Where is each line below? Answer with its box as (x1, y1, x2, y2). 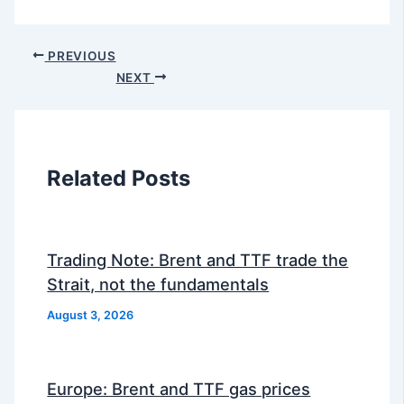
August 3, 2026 (47, 308, 134, 323)
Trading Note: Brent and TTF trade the (47, 250, 349, 271)
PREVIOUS (44, 48, 116, 63)
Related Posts (47, 164, 191, 191)
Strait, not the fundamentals (47, 274, 270, 295)
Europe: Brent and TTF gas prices (47, 379, 311, 399)
